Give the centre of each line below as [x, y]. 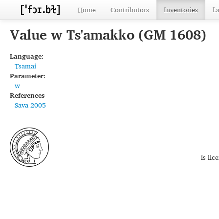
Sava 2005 [30, 105]
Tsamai [25, 66]
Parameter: [28, 76]
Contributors [130, 10]
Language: [27, 56]
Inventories [181, 10]
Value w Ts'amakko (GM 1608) [108, 34]
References [27, 95]
